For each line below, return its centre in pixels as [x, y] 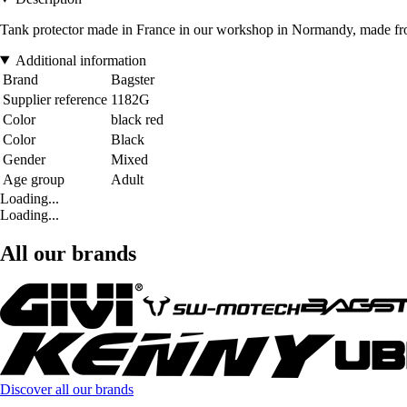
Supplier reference [55, 99]
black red [137, 119]
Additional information [80, 60]
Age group [34, 179]
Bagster [133, 79]
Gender [24, 159]
